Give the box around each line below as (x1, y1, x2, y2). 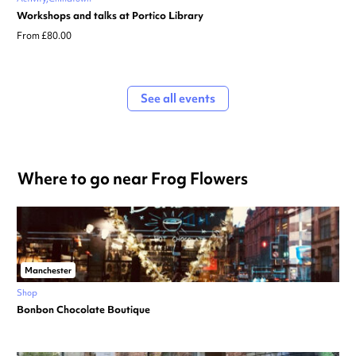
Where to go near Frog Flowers (17, 168, 248, 190)
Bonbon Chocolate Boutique (17, 303, 150, 317)
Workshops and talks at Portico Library (17, 9, 203, 23)
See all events (141, 91, 215, 107)
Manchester (25, 265, 72, 277)
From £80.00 (17, 29, 72, 43)
